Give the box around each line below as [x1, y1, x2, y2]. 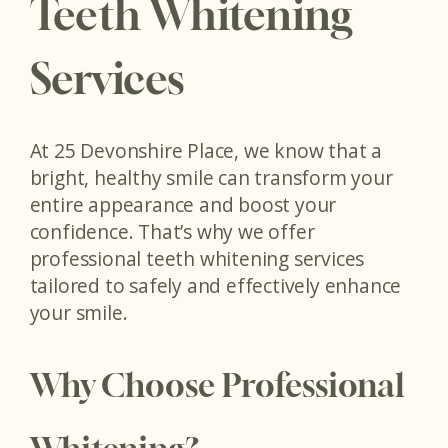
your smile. [29, 299, 128, 327]
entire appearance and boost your [29, 191, 337, 219]
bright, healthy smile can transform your [29, 164, 393, 192]
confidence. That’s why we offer [29, 218, 315, 246]
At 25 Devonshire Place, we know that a [29, 137, 382, 165]
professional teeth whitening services [29, 245, 365, 273]
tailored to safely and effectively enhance [29, 272, 402, 300]
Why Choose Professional [29, 365, 404, 404]
